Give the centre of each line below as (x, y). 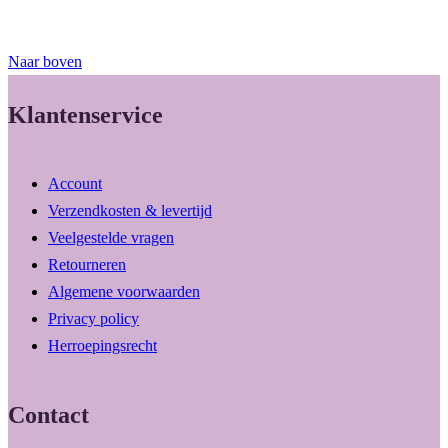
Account (75, 184)
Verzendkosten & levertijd (130, 211)
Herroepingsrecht (102, 346)
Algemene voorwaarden (124, 292)
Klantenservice (85, 114)
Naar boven (45, 61)
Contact (48, 415)
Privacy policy (93, 319)
